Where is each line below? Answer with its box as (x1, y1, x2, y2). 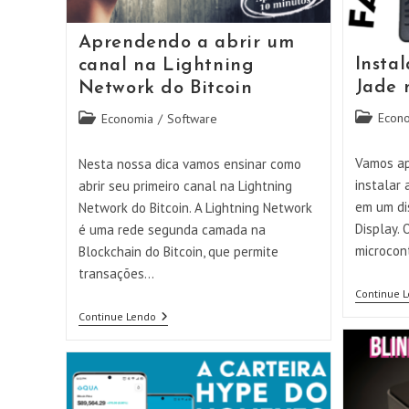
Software (166, 110, 217, 128)
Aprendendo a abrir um (78, 34, 295, 53)
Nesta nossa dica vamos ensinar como (78, 155, 301, 173)
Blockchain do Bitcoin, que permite (78, 243, 278, 261)
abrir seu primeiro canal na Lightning (78, 177, 292, 195)
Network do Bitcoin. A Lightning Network (78, 199, 312, 217)
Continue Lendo (78, 309, 156, 324)
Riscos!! (154, 20, 196, 37)
